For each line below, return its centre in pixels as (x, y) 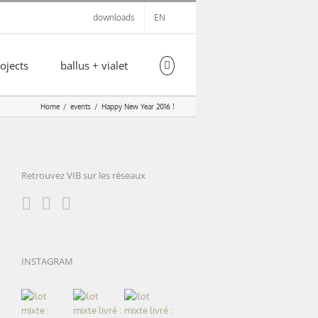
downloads (114, 17)
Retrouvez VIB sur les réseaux (83, 176)
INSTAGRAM (47, 261)
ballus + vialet (94, 65)
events (81, 106)
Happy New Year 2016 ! (138, 106)
